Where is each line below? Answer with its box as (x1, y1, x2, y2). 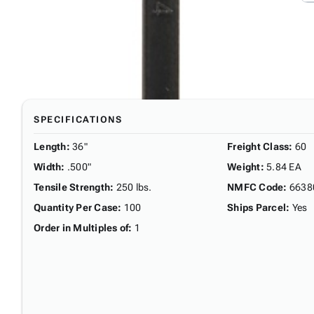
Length (34, 140, 67, 152)
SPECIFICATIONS (34, 114, 122, 125)
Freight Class (227, 140, 289, 152)
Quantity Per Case (34, 201, 118, 213)
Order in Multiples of (34, 221, 129, 233)
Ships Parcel (227, 201, 286, 213)
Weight (227, 161, 261, 172)
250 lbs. (116, 181, 152, 193)
